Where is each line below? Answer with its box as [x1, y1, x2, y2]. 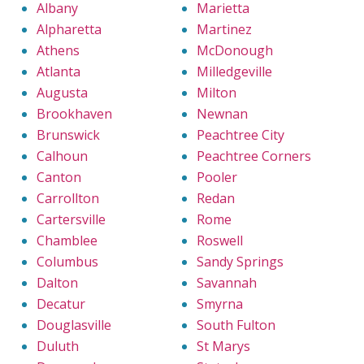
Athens [37, 41, 80, 60]
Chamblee [37, 232, 97, 250]
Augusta [37, 84, 88, 102]
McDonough [197, 41, 273, 60]
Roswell [197, 232, 243, 250]
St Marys [197, 337, 250, 356]
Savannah [197, 274, 257, 292]
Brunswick [37, 126, 100, 145]
